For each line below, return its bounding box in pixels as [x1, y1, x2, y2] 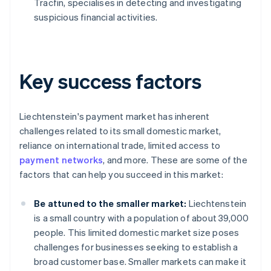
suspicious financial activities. [34, 11, 158, 24]
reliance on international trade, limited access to [19, 139, 221, 152]
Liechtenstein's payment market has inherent [19, 110, 210, 123]
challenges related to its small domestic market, [19, 125, 221, 137]
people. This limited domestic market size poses [34, 226, 240, 239]
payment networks [19, 154, 103, 166]
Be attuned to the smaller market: [34, 197, 187, 210]
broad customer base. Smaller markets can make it [34, 255, 247, 268]
